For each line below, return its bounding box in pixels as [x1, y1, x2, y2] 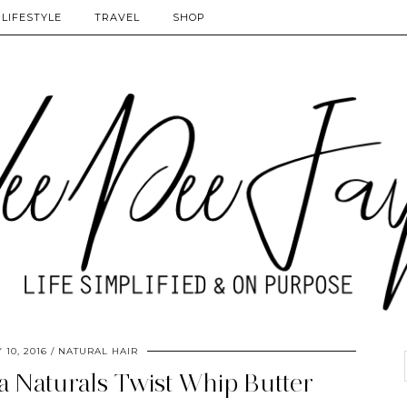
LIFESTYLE [2, 11, 62, 24]
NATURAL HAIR [58, 344, 138, 357]
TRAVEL [94, 11, 140, 24]
